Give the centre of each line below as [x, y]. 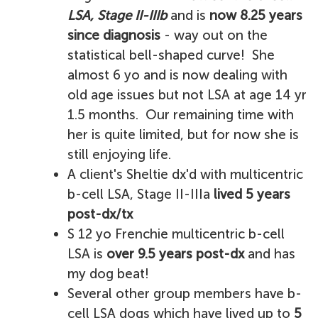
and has [270, 254]
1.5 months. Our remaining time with [181, 115]
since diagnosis [114, 35]
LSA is [87, 254]
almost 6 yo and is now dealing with [177, 75]
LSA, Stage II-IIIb [117, 15]
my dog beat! [108, 274]
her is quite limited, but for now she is [183, 135]
